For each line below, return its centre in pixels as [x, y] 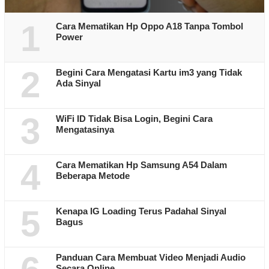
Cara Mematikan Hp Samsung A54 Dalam [141, 165]
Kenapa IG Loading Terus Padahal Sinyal [141, 211]
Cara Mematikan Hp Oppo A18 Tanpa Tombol [150, 26]
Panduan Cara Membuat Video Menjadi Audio [151, 257]
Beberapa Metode [93, 175]
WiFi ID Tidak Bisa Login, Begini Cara [134, 118]
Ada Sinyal [78, 83]
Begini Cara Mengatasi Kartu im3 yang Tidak [149, 72]
